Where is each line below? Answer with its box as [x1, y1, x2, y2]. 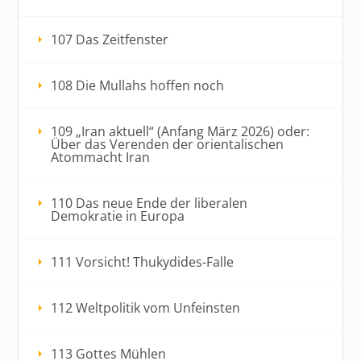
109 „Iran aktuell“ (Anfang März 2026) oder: [51, 122, 310, 140]
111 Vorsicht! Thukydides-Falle [51, 252, 234, 271]
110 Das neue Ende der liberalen [51, 193, 248, 212]
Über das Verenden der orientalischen [51, 135, 284, 153]
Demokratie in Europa [51, 206, 185, 225]
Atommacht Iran [51, 147, 151, 166]
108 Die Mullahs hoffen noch [51, 76, 225, 94]
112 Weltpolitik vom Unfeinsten [51, 298, 241, 317]
